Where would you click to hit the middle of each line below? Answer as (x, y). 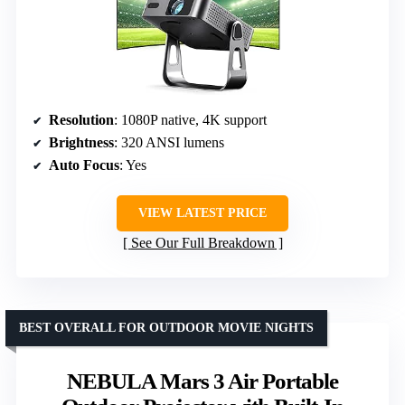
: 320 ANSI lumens (169, 143)
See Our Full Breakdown (202, 243)
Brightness (81, 143)
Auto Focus (84, 165)
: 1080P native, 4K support (190, 120)
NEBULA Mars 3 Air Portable (202, 381)
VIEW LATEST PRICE (202, 213)
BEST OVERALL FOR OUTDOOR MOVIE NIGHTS (166, 328)
